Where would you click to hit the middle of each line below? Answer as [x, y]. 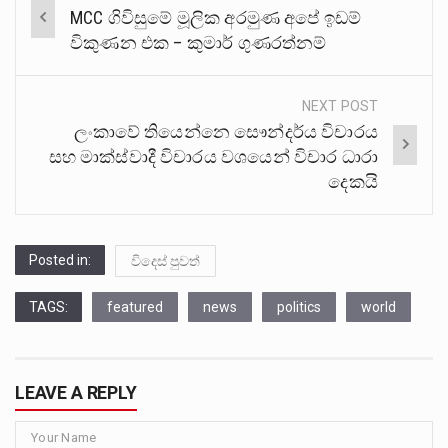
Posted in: [60, 259]
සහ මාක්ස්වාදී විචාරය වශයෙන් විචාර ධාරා [213, 156]
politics [299, 306]
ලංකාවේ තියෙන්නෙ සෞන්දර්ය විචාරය [225, 131]
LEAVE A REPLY [76, 392]
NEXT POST [340, 105]
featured [135, 306]
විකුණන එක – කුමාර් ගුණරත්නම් [198, 42]
